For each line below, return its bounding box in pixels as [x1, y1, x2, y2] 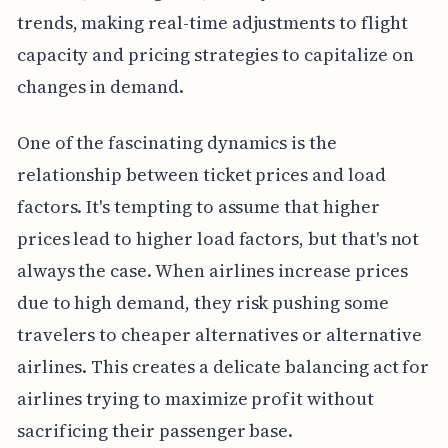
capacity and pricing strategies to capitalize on [16, 41, 414, 67]
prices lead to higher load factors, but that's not [16, 225, 420, 251]
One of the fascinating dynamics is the [16, 129, 337, 155]
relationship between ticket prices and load [16, 161, 386, 187]
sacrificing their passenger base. [16, 417, 294, 443]
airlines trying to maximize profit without [16, 385, 374, 411]
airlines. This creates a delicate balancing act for [16, 353, 430, 379]
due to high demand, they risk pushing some [16, 289, 389, 315]
